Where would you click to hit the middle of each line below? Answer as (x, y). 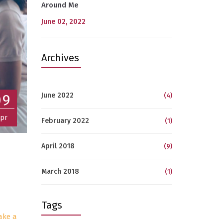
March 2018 (60, 171)
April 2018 (58, 146)
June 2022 (57, 95)
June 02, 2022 (63, 22)
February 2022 (65, 121)
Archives (60, 58)
